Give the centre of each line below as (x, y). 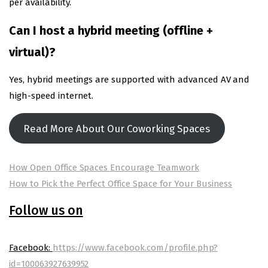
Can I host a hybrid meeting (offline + (111, 31)
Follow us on (46, 210)
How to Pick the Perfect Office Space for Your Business (121, 183)
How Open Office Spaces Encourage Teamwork (104, 167)
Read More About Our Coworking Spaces (117, 128)
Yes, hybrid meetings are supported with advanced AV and (130, 80)
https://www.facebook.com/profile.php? (135, 247)
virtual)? (32, 52)
